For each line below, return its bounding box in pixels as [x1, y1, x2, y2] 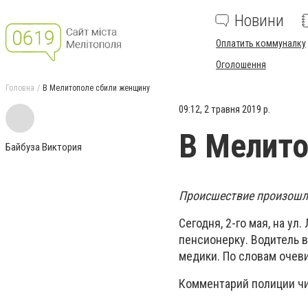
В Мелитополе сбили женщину [43, 83, 150, 93]
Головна [5, 83, 34, 93]
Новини [234, 11, 284, 30]
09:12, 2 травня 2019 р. [179, 103, 270, 115]
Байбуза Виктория [5, 141, 82, 153]
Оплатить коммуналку [216, 38, 306, 49]
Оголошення [216, 59, 266, 70]
